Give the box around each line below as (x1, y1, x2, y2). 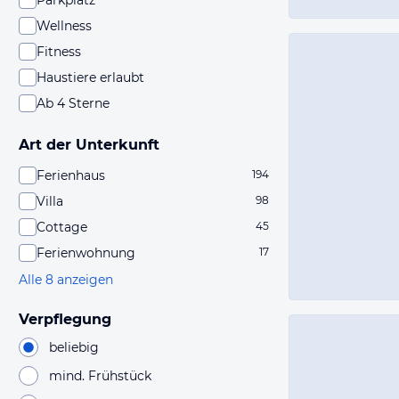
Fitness (37, 44, 81, 60)
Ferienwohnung (37, 245, 135, 261)
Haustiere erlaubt (37, 69, 144, 85)
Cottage (37, 219, 87, 235)
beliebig (49, 338, 99, 355)
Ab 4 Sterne (37, 95, 110, 111)
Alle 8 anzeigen (19, 272, 113, 288)
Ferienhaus (37, 167, 105, 183)
